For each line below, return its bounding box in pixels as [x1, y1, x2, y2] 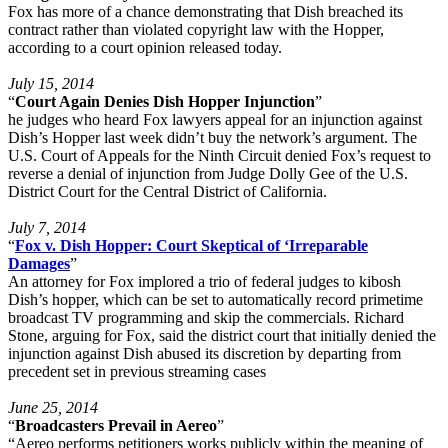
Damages [8, 254, 70, 272]
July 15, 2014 [8, 74, 94, 92]
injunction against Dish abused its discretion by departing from [8, 344, 401, 362]
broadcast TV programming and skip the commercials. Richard [8, 308, 404, 326]
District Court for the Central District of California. [8, 182, 327, 200]
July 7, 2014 [8, 218, 86, 236]
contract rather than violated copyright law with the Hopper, [8, 20, 384, 38]
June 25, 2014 [8, 398, 98, 416]
